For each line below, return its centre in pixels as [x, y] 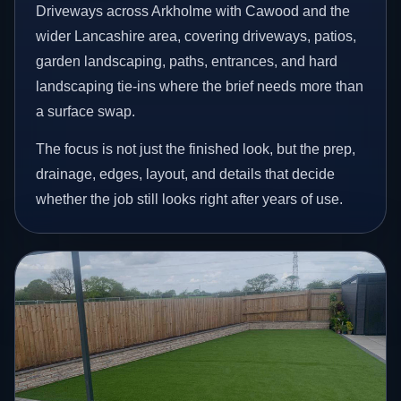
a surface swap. [86, 111]
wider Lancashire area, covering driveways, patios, [196, 36]
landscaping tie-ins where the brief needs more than [200, 86]
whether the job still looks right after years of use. [190, 199]
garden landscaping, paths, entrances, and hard [187, 61]
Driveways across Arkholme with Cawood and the [193, 11]
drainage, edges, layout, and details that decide [186, 174]
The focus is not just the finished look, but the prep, [196, 149]
